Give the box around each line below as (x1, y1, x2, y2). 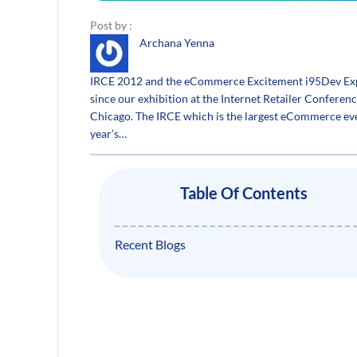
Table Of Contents (180, 183, 308, 203)
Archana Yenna (139, 35, 214, 49)
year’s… (90, 126, 127, 140)
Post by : (90, 18, 132, 32)
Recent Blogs (114, 237, 186, 253)
